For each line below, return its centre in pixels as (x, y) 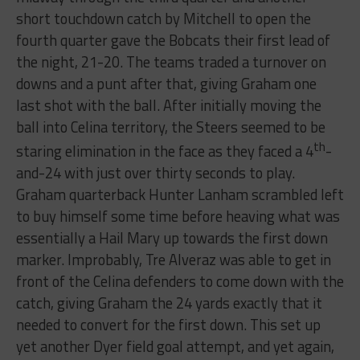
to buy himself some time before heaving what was (178, 217)
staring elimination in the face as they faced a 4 (164, 151)
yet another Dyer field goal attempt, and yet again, (175, 347)
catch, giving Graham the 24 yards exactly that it (169, 303)
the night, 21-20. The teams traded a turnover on (171, 62)
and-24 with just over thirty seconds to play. (155, 173)
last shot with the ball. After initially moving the (168, 106)
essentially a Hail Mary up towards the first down (172, 238)
